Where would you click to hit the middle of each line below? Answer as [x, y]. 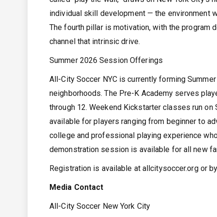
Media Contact [77, 187]
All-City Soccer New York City [100, 206]
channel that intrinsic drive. [95, 41]
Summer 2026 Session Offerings [106, 60]
